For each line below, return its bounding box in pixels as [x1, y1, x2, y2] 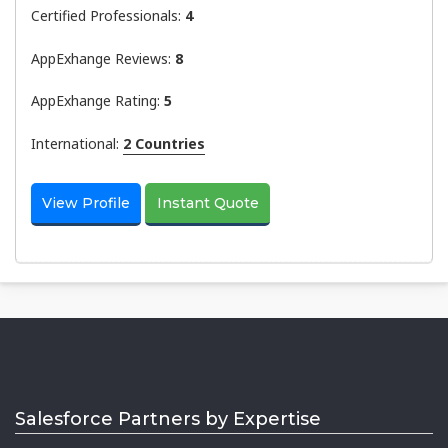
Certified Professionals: [31, 6, 185, 26]
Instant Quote [156, 194, 259, 213]
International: [31, 133, 123, 153]
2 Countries [123, 133, 205, 153]
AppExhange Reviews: [31, 48, 175, 68]
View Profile [42, 194, 131, 213]
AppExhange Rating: [31, 91, 164, 111]
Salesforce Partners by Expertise [15, 407, 321, 430]
